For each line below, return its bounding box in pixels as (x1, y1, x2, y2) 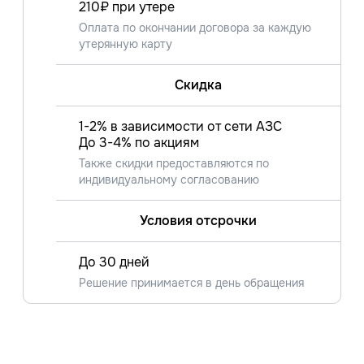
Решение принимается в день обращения (79, 275, 304, 290)
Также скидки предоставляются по (79, 155, 269, 171)
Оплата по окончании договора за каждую (79, 19, 311, 35)
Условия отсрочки (140, 211, 257, 229)
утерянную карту (79, 36, 172, 51)
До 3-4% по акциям (79, 133, 199, 151)
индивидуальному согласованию (79, 171, 259, 187)
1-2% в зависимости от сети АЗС (79, 117, 282, 135)
